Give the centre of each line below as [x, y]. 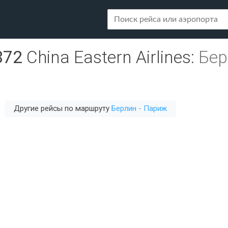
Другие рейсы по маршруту [63, 108]
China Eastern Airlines [109, 57]
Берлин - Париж [139, 108]
